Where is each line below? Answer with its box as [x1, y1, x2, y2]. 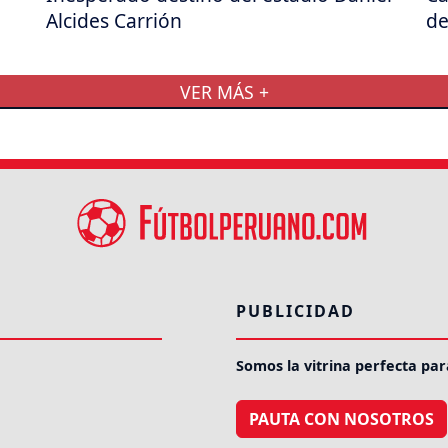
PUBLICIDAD [236, 300, 355, 323]
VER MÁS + [179, 79, 269, 104]
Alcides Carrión [46, 6, 182, 34]
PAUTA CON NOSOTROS [249, 407, 434, 430]
